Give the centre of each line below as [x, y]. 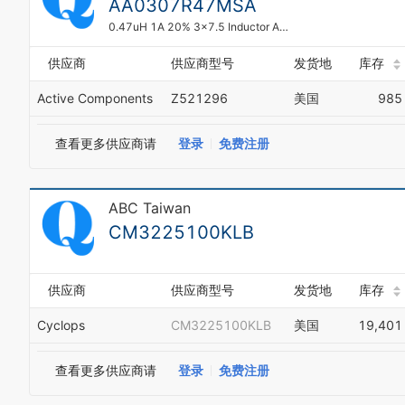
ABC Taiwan [150, 208]
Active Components [95, 98]
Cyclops [61, 325]
